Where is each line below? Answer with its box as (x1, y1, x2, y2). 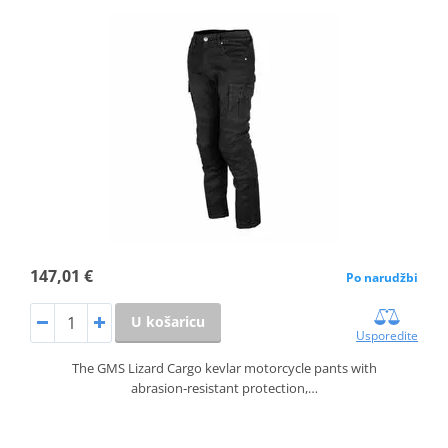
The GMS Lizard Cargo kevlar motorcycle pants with (71, 358, 377, 377)
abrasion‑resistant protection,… (130, 378, 318, 397)
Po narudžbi (346, 268, 419, 286)
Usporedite (356, 326, 419, 344)
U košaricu (130, 311, 205, 331)
